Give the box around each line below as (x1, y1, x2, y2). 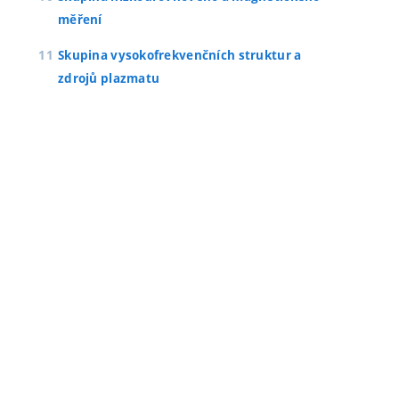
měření (58, 12, 102, 28)
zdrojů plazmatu (58, 70, 160, 86)
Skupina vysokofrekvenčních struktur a (58, 47, 302, 63)
